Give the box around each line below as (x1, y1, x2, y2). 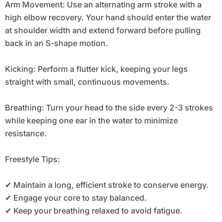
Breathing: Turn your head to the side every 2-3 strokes (4, 103, 213, 113)
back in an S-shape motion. (4, 38, 108, 49)
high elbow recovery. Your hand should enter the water (4, 12, 211, 23)
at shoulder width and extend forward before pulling (4, 25, 201, 36)
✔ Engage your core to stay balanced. (4, 193, 147, 203)
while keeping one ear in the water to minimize (4, 115, 178, 126)
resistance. (4, 128, 47, 139)
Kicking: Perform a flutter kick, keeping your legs (4, 64, 188, 74)
